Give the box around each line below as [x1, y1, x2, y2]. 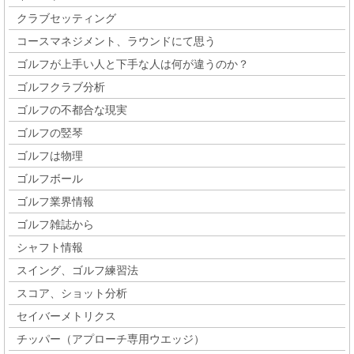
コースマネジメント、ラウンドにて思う [17, 34, 216, 47]
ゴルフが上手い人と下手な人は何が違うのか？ [17, 57, 249, 70]
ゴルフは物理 [17, 149, 83, 162]
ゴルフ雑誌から [17, 217, 94, 231]
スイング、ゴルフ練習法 [17, 263, 138, 277]
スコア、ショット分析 [17, 286, 127, 299]
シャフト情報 [17, 240, 83, 254]
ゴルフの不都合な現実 [17, 103, 127, 116]
